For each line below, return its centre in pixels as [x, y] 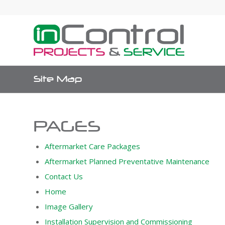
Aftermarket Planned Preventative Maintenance [127, 161]
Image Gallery [69, 206]
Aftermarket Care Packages [92, 146]
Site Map [58, 79]
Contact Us [64, 176]
